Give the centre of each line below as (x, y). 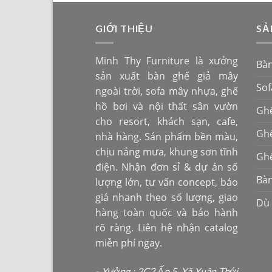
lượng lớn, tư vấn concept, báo (167, 182)
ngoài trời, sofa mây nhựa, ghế (167, 91)
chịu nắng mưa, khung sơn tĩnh (167, 152)
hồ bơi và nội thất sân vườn (167, 107)
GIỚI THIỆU (124, 28)
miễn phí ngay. (129, 243)
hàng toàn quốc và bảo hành (167, 213)
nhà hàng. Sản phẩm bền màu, (167, 137)
